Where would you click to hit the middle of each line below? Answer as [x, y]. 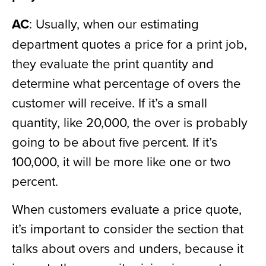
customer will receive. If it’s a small [110, 102]
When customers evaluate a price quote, [127, 209]
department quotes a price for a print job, [129, 43]
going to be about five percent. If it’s [115, 141]
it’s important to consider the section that [128, 229]
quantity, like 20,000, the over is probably [130, 122]
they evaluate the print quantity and [113, 63]
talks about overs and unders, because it [128, 248]
